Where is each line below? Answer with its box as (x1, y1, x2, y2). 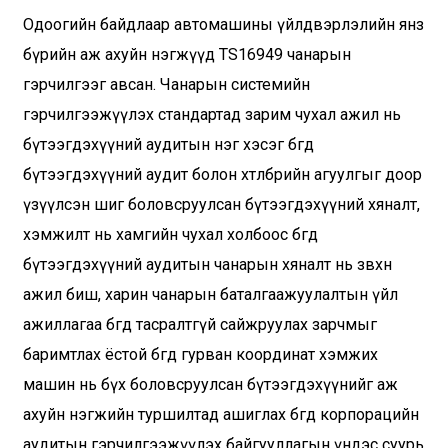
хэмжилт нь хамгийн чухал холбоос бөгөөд (22, 225, 318, 245)
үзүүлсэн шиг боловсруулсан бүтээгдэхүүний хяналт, (22, 195, 420, 215)
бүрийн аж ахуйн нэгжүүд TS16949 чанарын (22, 45, 351, 65)
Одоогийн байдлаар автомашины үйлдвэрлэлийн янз (22, 15, 424, 35)
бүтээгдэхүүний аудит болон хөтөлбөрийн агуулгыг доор (22, 165, 422, 185)
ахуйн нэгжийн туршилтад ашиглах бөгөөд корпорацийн (22, 405, 419, 425)
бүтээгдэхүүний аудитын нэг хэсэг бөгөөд (22, 135, 314, 155)
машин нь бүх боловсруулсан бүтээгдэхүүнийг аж (22, 375, 398, 395)
